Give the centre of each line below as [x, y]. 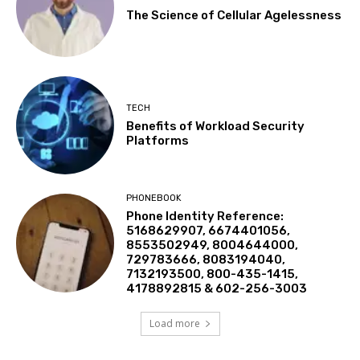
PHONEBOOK [154, 198]
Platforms [158, 140]
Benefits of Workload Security [216, 126]
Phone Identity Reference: [205, 217]
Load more [174, 324]
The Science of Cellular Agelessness [234, 16]
